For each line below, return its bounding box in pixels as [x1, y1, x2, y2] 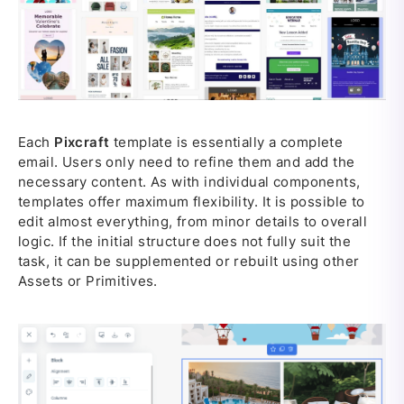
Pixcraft [54, 133, 110, 151]
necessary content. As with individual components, [18, 173, 361, 191]
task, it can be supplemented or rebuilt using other [18, 252, 360, 271]
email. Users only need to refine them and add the [18, 153, 355, 171]
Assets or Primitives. [18, 272, 158, 290]
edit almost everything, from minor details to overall [18, 213, 368, 231]
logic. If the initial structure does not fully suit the [18, 233, 352, 251]
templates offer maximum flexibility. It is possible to [18, 193, 365, 211]
